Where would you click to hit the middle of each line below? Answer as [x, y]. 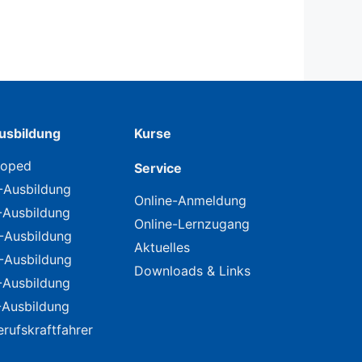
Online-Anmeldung [190, 200]
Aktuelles [162, 247]
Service [158, 168]
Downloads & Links [192, 271]
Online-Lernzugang [192, 224]
